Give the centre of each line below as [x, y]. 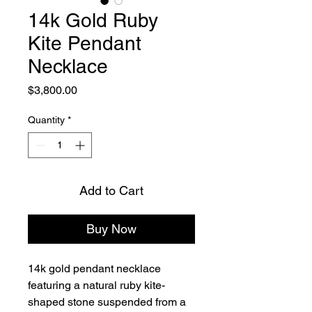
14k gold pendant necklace [96, 268]
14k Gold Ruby [93, 20]
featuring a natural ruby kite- [96, 285]
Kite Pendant [85, 43]
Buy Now [111, 229]
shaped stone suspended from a [108, 302]
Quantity [46, 120]
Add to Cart [111, 190]
